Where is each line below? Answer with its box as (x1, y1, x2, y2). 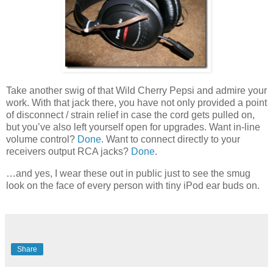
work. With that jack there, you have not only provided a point (6, 97, 267, 108)
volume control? (6, 134, 77, 145)
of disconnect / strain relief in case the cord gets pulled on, (6, 110, 255, 121)
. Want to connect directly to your (101, 134, 240, 145)
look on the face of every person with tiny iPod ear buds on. (6, 180, 260, 191)
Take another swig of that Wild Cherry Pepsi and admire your (6, 85, 267, 96)
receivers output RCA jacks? (6, 146, 131, 157)
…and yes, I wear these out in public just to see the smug (6, 168, 250, 179)
